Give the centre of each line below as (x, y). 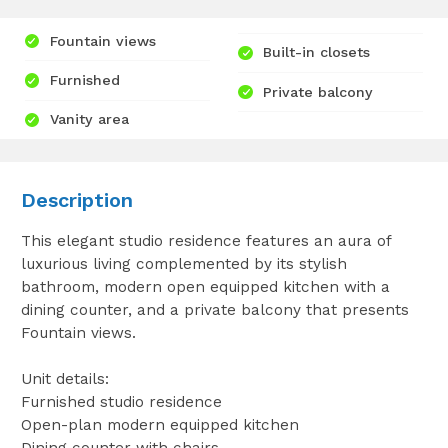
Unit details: (64, 378)
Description (76, 199)
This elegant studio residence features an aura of (205, 240)
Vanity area (89, 119)
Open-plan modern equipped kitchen (159, 424)
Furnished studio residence (121, 401)
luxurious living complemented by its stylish (183, 263)
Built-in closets (317, 52)
